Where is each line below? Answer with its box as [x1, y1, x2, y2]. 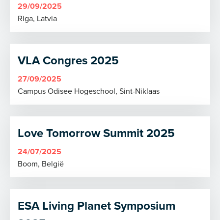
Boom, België [18, 158, 64, 169]
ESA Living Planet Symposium [18, 197, 175, 214]
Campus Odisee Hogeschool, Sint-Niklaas [18, 85, 160, 96]
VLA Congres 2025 [18, 52, 119, 69]
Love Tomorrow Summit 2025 [18, 124, 175, 141]
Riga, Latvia [18, 13, 57, 24]
